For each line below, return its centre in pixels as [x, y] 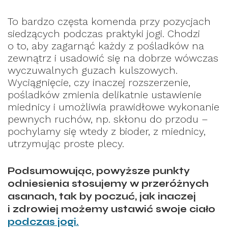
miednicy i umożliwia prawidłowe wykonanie [113, 107]
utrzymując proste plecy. [66, 144]
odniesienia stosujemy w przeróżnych [108, 184]
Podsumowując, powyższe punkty [99, 171]
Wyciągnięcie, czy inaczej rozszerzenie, [99, 83]
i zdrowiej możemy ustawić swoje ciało [111, 209]
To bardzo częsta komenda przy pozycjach [109, 22]
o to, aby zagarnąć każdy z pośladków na [106, 46]
